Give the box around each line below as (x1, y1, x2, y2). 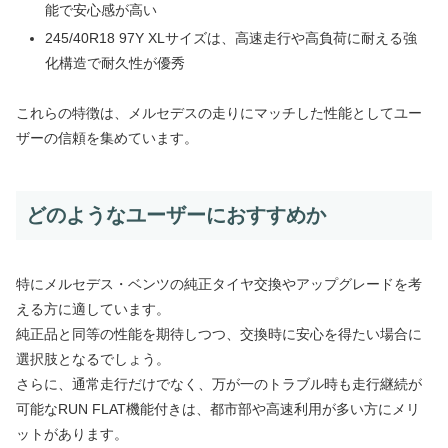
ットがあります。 (16, 426, 128, 443)
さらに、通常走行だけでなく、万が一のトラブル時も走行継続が (16, 376, 422, 393)
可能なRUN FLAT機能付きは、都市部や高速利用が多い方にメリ (16, 401, 420, 418)
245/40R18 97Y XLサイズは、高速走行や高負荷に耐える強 (44, 29, 417, 46)
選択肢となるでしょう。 (16, 351, 170, 368)
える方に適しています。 (16, 301, 170, 318)
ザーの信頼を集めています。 (16, 129, 198, 146)
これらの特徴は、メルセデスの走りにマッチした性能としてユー (16, 104, 422, 121)
